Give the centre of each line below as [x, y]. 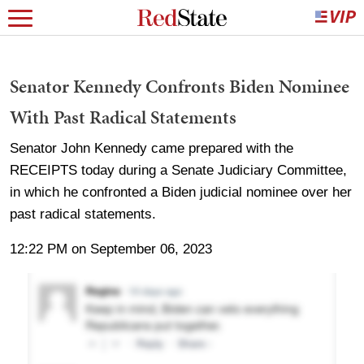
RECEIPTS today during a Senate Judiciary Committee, [178, 170]
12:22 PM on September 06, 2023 [111, 249]
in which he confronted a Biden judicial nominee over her [181, 192]
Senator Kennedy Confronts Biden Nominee [180, 86]
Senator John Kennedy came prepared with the [152, 148]
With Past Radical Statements [123, 117]
